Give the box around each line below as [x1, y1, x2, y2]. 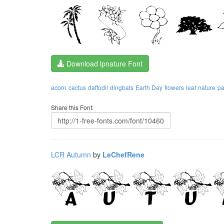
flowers [164, 83, 184, 91]
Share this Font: [51, 103, 93, 111]
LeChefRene [102, 149, 144, 159]
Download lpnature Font [64, 58, 142, 68]
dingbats [110, 83, 133, 91]
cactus [68, 83, 86, 91]
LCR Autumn [51, 149, 91, 159]
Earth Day [135, 83, 162, 91]
